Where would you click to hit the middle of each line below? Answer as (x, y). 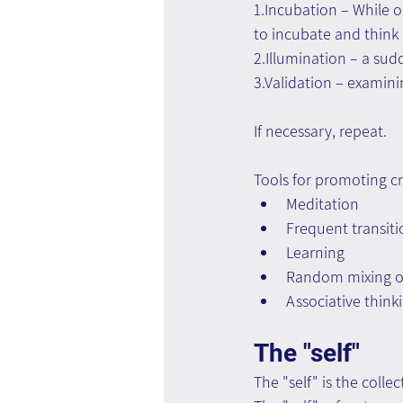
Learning (315, 252)
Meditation (322, 203)
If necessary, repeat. (320, 130)
